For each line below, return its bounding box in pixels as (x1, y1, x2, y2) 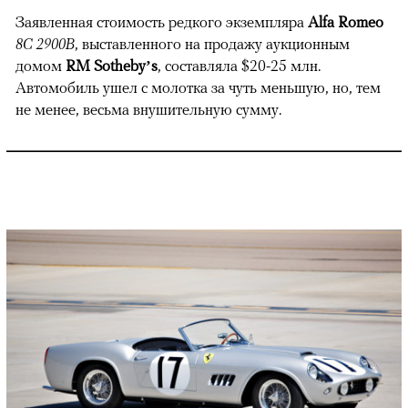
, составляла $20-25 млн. (158, 56, 321, 76)
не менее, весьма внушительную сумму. (15, 100, 281, 119)
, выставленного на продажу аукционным (75, 35, 350, 54)
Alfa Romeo (308, 13, 383, 32)
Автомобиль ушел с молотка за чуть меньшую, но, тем (15, 78, 381, 97)
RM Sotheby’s (62, 56, 158, 76)
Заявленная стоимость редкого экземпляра (15, 13, 308, 32)
